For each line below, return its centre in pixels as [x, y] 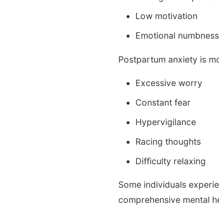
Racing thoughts [168, 141]
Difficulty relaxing [171, 161]
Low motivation [167, 16]
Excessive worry [169, 83]
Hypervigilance [166, 122]
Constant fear [163, 103]
